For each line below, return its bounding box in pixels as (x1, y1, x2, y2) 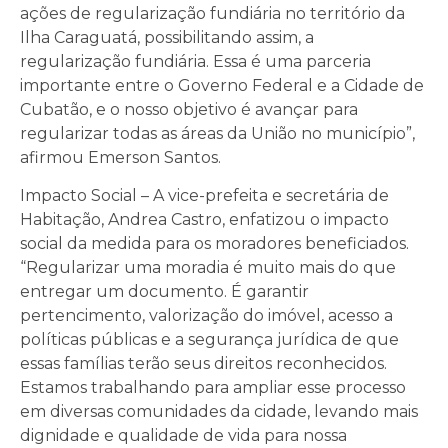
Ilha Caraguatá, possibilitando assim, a (20, 27, 314, 47)
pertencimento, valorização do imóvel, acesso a (20, 306, 393, 326)
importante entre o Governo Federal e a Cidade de (20, 75, 424, 95)
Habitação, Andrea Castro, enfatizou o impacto (20, 210, 389, 230)
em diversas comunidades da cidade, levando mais (20, 402, 418, 422)
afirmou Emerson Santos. (20, 147, 221, 167)
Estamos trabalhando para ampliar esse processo (20, 378, 406, 398)
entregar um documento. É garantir (20, 282, 309, 302)
